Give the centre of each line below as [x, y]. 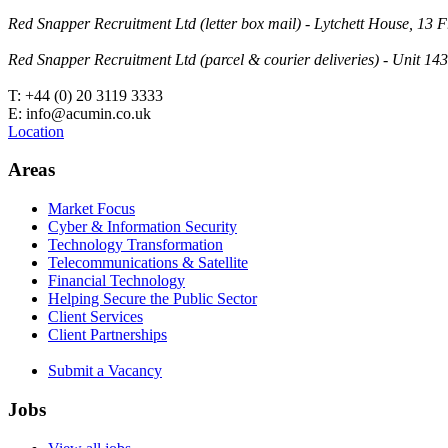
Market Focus [91, 209]
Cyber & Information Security [142, 227]
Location [36, 131]
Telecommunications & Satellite [148, 263]
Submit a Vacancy [105, 371]
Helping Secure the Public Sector [152, 299]
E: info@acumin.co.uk [79, 113]
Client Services [95, 317]
